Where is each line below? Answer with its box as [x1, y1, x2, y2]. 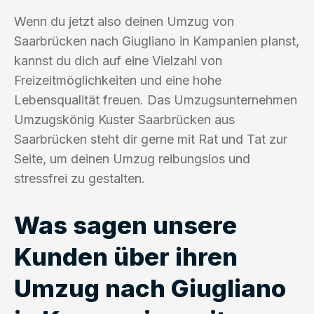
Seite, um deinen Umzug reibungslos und [14, 151, 250, 166]
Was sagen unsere [14, 210, 237, 240]
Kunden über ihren [14, 241, 238, 271]
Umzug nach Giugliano [14, 273, 286, 303]
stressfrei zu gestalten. [14, 170, 145, 186]
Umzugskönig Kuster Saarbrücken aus [14, 111, 235, 127]
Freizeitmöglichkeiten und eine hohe [14, 72, 221, 88]
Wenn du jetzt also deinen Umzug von [14, 13, 234, 29]
